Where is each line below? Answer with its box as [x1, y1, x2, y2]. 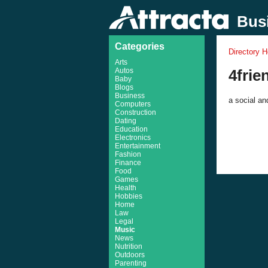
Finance [115, 159, 141, 167]
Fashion [115, 150, 141, 159]
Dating [115, 117, 136, 125]
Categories [115, 41, 165, 51]
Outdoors [115, 251, 145, 259]
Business [115, 92, 145, 100]
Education [115, 125, 148, 133]
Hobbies [115, 192, 142, 200]
